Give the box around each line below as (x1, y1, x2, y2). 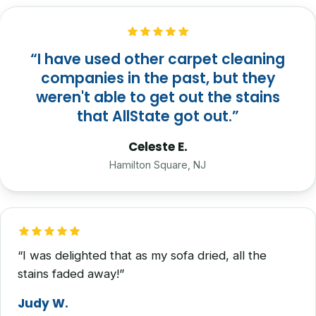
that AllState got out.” (76, 105, 239, 126)
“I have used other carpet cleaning (30, 48, 285, 69)
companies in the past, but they (40, 67, 275, 88)
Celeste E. (128, 138, 188, 156)
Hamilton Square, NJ (109, 159, 206, 171)
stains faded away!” (18, 266, 124, 281)
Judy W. (18, 294, 68, 312)
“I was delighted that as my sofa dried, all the (18, 248, 267, 262)
